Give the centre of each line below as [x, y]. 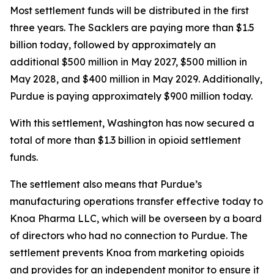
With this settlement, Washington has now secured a [132, 123]
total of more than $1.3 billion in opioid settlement [125, 140]
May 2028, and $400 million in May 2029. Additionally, [136, 79]
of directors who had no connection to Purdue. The [129, 235]
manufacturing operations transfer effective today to [136, 201]
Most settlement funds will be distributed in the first [129, 10]
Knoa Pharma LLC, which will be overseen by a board [136, 218]
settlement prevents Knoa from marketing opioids [127, 253]
